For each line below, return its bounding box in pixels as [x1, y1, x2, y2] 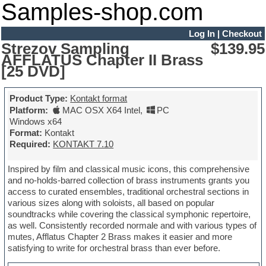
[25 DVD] [1, 62, 66, 80]
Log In [188, 28, 215, 39]
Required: [9, 139, 51, 150]
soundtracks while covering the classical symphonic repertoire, [8, 209, 251, 220]
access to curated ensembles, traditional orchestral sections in [8, 186, 249, 197]
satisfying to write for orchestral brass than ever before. [8, 243, 221, 254]
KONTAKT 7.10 [53, 139, 114, 150]
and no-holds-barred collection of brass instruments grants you [8, 175, 250, 186]
